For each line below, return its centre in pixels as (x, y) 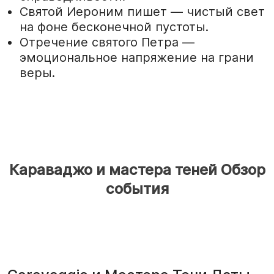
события (137, 188)
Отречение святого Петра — (107, 42)
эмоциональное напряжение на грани (137, 57)
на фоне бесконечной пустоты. (114, 27)
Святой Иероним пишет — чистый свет (142, 11)
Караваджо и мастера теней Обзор (137, 169)
